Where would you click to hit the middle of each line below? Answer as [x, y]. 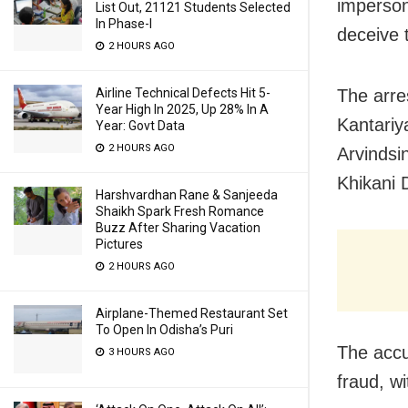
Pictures [119, 244]
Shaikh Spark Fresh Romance [180, 211]
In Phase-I [124, 24]
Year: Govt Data [140, 126]
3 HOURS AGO [140, 352]
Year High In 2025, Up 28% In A [182, 109]
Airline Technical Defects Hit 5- [183, 93]
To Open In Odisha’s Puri [164, 330]
